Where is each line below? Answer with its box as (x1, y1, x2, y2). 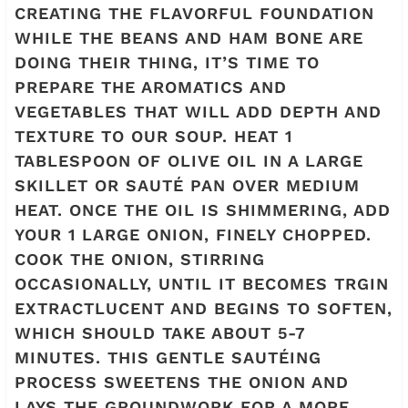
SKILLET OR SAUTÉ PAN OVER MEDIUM (14, 176, 360, 196)
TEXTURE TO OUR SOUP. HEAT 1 (14, 127, 292, 147)
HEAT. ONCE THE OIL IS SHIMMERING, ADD (14, 200, 391, 220)
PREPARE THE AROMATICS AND (14, 77, 287, 97)
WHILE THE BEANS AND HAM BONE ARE (14, 28, 363, 48)
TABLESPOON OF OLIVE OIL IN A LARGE (14, 151, 363, 171)
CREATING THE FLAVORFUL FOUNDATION (14, 4, 374, 24)
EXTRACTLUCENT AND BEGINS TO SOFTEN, (14, 299, 393, 319)
